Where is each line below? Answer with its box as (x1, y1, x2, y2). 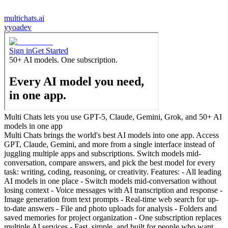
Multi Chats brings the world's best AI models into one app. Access (4, 131, 219, 140)
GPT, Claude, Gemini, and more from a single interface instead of (4, 140, 215, 149)
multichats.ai (4, 14, 44, 23)
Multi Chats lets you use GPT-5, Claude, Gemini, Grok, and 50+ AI (4, 112, 222, 122)
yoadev (8, 23, 32, 32)
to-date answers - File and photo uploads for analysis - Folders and (4, 204, 217, 213)
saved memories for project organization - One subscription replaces (4, 213, 221, 222)
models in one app (4, 122, 63, 131)
